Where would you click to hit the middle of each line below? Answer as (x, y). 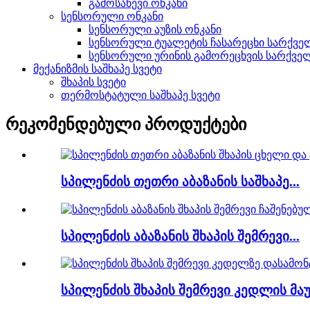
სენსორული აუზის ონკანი (155, 29)
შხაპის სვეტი (93, 82)
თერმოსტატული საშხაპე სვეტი (140, 95)
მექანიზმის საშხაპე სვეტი (98, 69)
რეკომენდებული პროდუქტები (126, 125)
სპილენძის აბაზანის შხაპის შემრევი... (180, 236)
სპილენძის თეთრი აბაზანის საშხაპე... (180, 182)
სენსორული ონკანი (112, 16)
